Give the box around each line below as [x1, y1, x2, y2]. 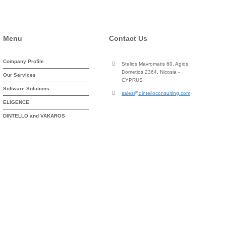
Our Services [3, 72, 36, 78]
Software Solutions [3, 86, 49, 91]
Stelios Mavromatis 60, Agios [122, 61, 188, 67]
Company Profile [3, 59, 44, 64]
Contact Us [109, 34, 147, 42]
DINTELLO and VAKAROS [3, 113, 65, 119]
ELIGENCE [3, 99, 29, 105]
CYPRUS [122, 77, 143, 83]
